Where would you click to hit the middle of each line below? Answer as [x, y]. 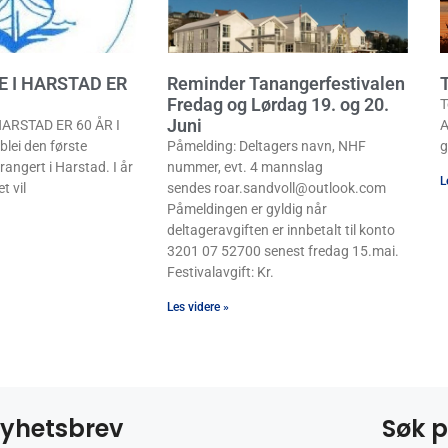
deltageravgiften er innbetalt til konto [281, 230]
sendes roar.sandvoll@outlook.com [276, 188]
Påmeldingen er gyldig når [247, 209]
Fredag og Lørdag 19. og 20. [278, 105]
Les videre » [198, 307]
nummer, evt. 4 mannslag [245, 167]
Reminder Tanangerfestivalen [286, 84]
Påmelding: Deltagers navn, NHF [266, 146]
